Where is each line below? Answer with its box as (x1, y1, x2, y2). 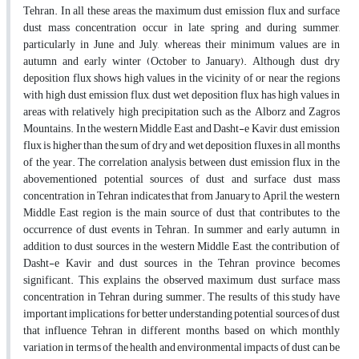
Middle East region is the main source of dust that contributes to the (23, 202, 340, 224)
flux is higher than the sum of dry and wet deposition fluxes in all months (23, 135, 340, 157)
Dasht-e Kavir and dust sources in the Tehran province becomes (23, 252, 340, 275)
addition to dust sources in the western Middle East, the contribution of (23, 236, 340, 258)
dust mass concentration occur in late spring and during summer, (23, 17, 340, 39)
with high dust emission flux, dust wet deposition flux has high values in (23, 84, 340, 107)
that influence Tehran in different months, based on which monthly (23, 320, 340, 342)
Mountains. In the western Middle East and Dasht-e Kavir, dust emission (23, 118, 340, 140)
